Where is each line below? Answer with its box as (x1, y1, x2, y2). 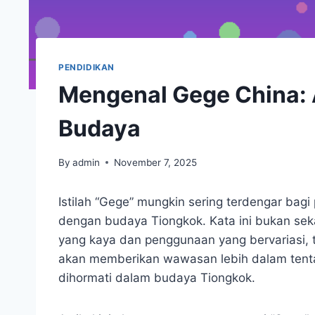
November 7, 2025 (114, 156, 198, 168)
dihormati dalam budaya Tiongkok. (58, 270, 255, 285)
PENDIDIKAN (58, 62, 115, 73)
